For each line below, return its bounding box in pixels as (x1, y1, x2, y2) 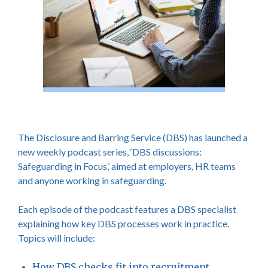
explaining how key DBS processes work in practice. (18, 218, 229, 229)
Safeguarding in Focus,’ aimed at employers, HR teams (18, 160, 236, 172)
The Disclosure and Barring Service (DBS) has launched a (18, 132, 248, 143)
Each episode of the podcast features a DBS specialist (18, 203, 236, 215)
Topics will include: (18, 232, 95, 243)
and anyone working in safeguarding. (18, 175, 166, 186)
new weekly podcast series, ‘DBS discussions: (18, 146, 202, 157)
